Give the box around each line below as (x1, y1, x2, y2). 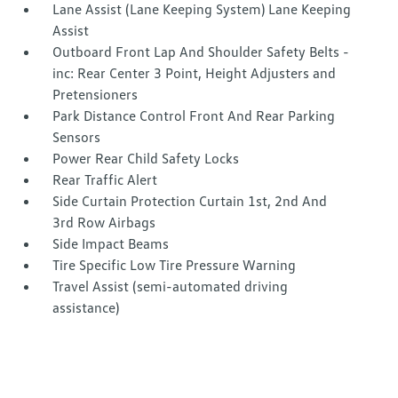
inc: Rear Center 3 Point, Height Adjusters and (52, 64, 337, 82)
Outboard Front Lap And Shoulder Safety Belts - (52, 43, 350, 60)
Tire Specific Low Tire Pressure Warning (52, 256, 297, 274)
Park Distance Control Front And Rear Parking (52, 107, 336, 124)
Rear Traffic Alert (52, 171, 158, 188)
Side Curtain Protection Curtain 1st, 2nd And (52, 192, 328, 210)
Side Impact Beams (52, 235, 170, 252)
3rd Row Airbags (52, 213, 156, 231)
